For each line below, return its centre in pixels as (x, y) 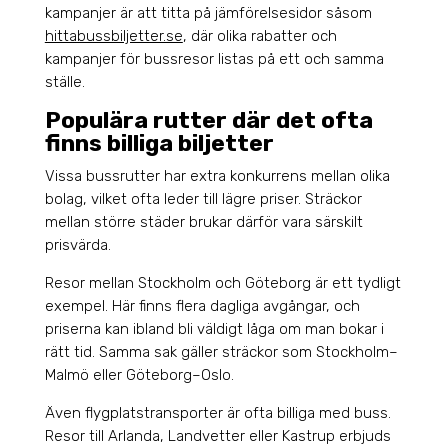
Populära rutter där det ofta (208, 120)
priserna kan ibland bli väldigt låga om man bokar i (214, 329)
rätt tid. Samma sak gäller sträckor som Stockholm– (221, 352)
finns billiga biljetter (159, 143)
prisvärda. (77, 245)
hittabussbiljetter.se (113, 36)
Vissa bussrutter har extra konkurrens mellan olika (217, 176)
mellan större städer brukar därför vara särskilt (203, 222)
